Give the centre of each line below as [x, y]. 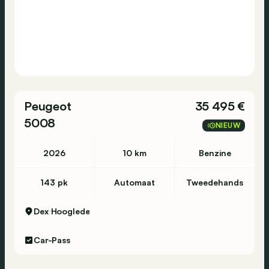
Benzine [215, 153]
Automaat [134, 182]
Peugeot [48, 106]
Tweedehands [215, 182]
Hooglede [70, 211]
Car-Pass [52, 240]
